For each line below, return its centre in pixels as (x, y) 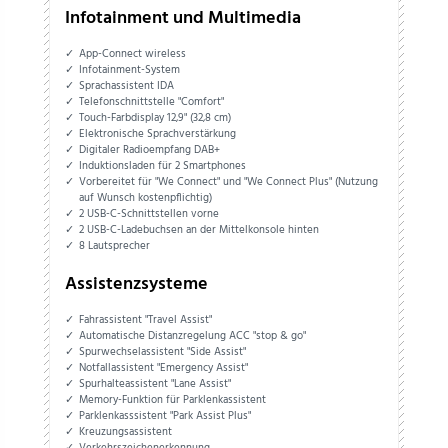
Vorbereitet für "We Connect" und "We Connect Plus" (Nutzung (229, 182)
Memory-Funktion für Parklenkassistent (173, 399)
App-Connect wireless (133, 54)
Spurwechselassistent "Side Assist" (163, 351)
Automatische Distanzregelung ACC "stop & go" (193, 335)
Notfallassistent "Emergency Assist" (164, 367)
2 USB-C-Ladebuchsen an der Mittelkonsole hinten (199, 230)
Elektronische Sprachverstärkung (158, 134)
